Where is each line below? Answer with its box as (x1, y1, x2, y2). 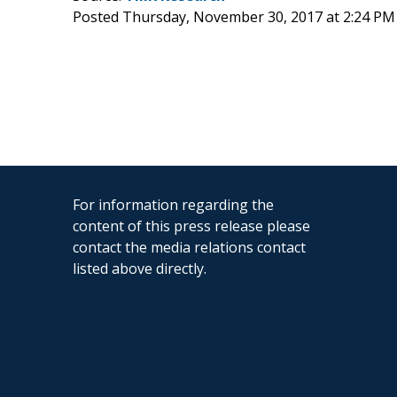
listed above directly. (73, 258, 206, 278)
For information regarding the (73, 194, 274, 214)
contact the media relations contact (73, 237, 306, 257)
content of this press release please (73, 215, 310, 236)
